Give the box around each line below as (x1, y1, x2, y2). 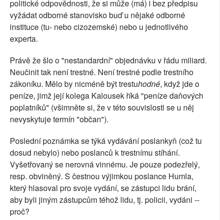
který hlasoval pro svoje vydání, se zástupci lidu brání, (10, 182, 196, 194)
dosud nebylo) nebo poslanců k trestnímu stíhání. (10, 147, 180, 159)
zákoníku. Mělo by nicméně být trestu (10, 78, 138, 90)
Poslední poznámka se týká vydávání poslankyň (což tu (10, 135, 202, 147)
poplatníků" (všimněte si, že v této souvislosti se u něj (10, 102, 194, 113)
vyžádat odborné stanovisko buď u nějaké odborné (10, 9, 185, 21)
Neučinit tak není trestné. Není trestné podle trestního (10, 66, 193, 78)
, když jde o (160, 78, 199, 90)
